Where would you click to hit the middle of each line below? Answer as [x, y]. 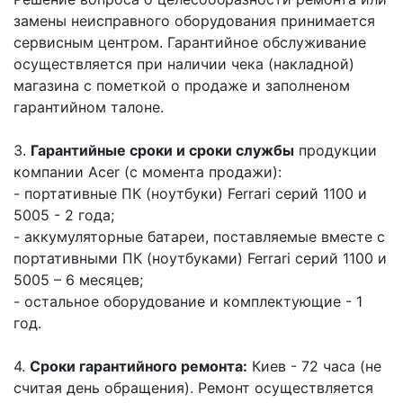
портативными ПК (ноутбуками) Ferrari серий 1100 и [200, 258]
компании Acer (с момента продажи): [148, 172]
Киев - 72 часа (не [314, 366]
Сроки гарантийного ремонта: [139, 366]
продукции [336, 150]
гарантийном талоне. [89, 107]
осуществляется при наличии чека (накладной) [184, 64]
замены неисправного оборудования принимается [194, 21]
